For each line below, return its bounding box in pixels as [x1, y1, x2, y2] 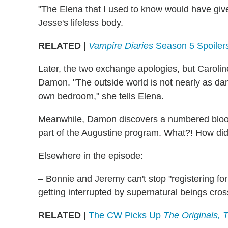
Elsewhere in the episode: [38, 151, 143, 161]
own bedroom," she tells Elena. [38, 91, 164, 102]
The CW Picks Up [89, 210, 163, 221]
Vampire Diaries [89, 41, 153, 51]
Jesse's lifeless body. [38, 18, 123, 28]
